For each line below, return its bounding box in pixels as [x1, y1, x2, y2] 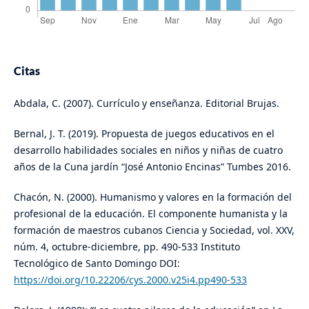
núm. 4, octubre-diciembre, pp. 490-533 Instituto [13, 240, 240, 254]
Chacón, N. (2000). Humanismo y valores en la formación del [13, 190, 292, 204]
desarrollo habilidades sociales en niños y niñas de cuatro [13, 143, 283, 157]
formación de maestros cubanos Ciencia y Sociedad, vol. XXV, [13, 223, 295, 237]
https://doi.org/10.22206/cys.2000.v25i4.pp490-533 [13, 273, 247, 287]
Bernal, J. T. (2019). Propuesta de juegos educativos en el [13, 127, 275, 141]
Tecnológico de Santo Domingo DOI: [13, 257, 180, 270]
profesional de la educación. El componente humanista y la [13, 207, 288, 221]
